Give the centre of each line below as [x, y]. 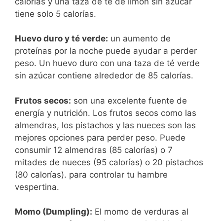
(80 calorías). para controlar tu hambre [91, 174]
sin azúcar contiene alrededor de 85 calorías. [104, 76]
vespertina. [37, 187]
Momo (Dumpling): [54, 212]
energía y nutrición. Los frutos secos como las [106, 113]
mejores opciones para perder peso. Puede [100, 137]
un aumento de [139, 39]
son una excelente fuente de [129, 100]
